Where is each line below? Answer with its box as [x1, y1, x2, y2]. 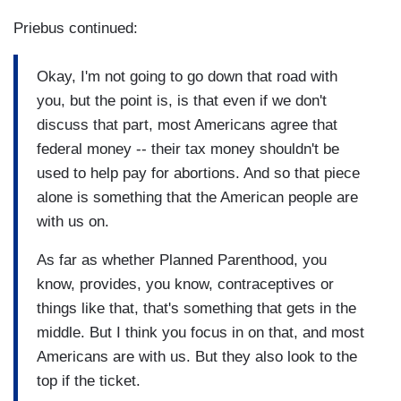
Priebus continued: [13, 20, 138, 38]
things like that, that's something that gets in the [37, 299, 356, 317]
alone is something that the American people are [37, 188, 358, 206]
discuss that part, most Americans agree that [37, 115, 337, 133]
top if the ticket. [37, 371, 141, 389]
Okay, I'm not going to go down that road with [37, 67, 337, 85]
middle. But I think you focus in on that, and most [37, 323, 364, 341]
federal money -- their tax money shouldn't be [37, 140, 339, 158]
